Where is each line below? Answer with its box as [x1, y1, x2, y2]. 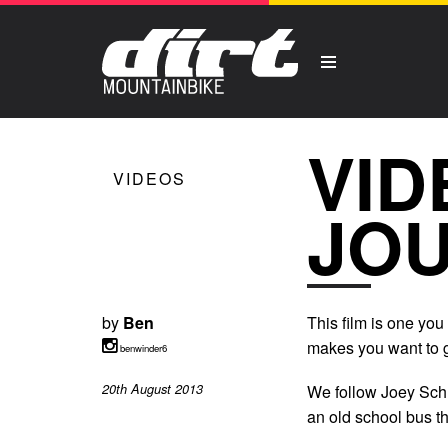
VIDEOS [112, 167, 186, 190]
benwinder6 [117, 340, 167, 355]
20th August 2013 [102, 379, 203, 398]
